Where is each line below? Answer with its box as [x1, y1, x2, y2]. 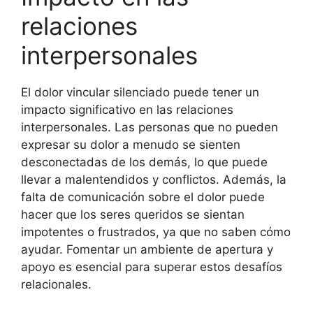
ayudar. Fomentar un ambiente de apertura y [21, 242, 273, 256]
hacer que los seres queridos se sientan [21, 207, 245, 221]
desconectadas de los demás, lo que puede [21, 154, 268, 169]
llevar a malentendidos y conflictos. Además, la [21, 172, 286, 187]
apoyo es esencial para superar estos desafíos [21, 259, 282, 274]
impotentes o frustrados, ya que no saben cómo [21, 224, 291, 239]
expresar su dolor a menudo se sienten [21, 137, 240, 152]
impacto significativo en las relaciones [21, 102, 233, 117]
